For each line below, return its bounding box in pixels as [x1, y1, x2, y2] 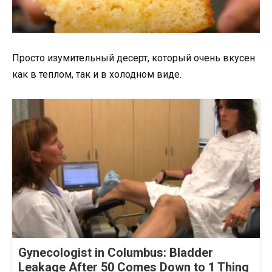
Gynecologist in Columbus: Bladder [18, 245, 213, 260]
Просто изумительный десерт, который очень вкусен [12, 52, 255, 64]
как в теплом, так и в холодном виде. [12, 68, 182, 80]
